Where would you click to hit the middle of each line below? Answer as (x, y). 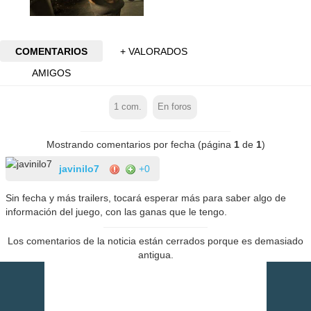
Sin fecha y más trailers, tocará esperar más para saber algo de (146, 197)
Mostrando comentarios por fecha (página (140, 144)
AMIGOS (51, 73)
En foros (175, 107)
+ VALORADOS (154, 51)
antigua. (155, 254)
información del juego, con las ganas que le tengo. (117, 211)
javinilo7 (79, 168)
